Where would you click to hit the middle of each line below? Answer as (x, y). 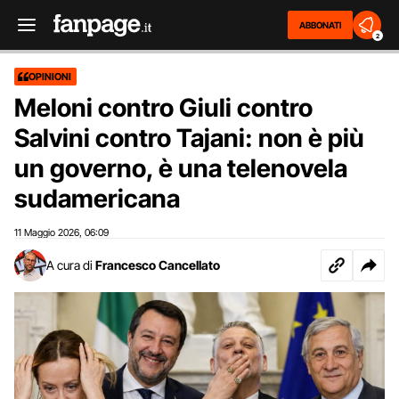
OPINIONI (50, 77)
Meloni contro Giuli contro (163, 108)
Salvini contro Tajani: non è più (189, 138)
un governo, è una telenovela (181, 168)
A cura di (69, 265)
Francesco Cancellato (158, 265)
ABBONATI (320, 25)
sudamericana (97, 199)
